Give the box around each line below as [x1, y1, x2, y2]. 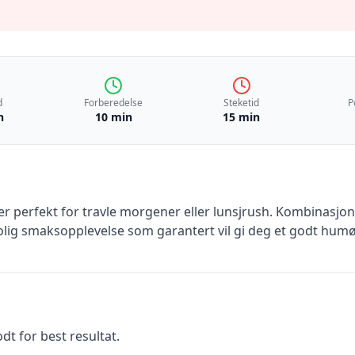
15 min [223, 109, 261, 124]
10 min [94, 109, 132, 124]
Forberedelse [84, 96, 143, 109]
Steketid [223, 96, 260, 109]
